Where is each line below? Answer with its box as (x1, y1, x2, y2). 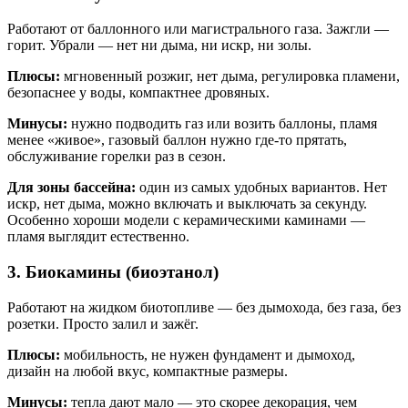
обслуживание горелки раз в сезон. (7, 148, 226, 165)
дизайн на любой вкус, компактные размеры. (7, 362, 288, 379)
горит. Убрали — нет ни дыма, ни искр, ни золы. (7, 37, 311, 54)
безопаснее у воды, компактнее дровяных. (7, 85, 270, 101)
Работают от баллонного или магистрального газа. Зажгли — (7, 21, 389, 37)
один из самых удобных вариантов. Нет (136, 179, 387, 196)
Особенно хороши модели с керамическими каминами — (7, 212, 365, 229)
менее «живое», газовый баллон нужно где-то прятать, (7, 132, 347, 148)
